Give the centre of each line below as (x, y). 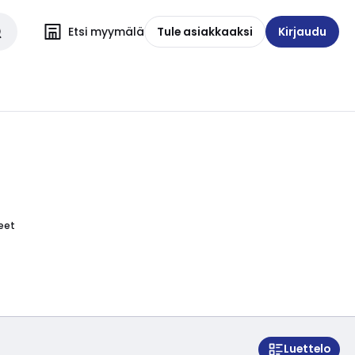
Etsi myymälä (106, 31)
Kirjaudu (302, 31)
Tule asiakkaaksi (205, 31)
